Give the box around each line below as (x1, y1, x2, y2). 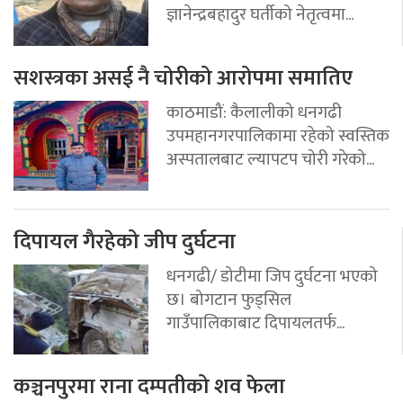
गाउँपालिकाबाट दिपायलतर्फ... (166, 309, 345, 338)
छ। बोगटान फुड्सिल (166, 285, 291, 315)
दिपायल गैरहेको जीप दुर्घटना (13, 224, 236, 261)
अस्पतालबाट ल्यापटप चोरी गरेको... (166, 145, 374, 175)
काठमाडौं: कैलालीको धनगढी (166, 98, 342, 128)
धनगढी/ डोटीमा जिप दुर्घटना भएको (166, 262, 378, 291)
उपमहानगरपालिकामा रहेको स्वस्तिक (166, 121, 390, 151)
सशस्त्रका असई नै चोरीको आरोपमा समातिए (13, 60, 353, 97)
